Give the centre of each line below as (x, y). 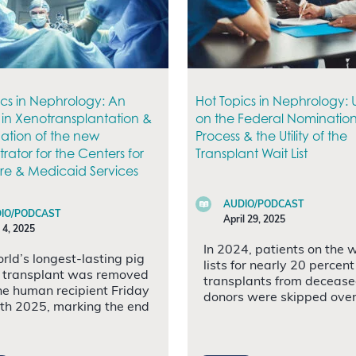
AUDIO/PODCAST (263, 205)
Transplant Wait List (252, 153)
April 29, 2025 (254, 220)
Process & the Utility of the (271, 135)
